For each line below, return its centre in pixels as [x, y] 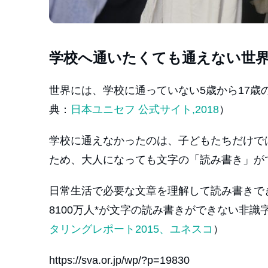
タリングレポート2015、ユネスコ [131, 229]
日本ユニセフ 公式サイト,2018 [145, 109]
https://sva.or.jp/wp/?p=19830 [119, 260]
